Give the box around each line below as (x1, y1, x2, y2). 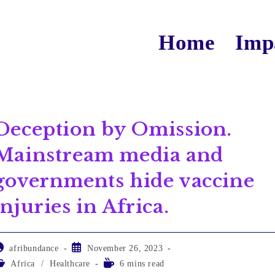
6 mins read (120, 259, 165, 268)
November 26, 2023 (87, 244, 163, 253)
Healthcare (49, 259, 90, 268)
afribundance (9, 244, 59, 253)
